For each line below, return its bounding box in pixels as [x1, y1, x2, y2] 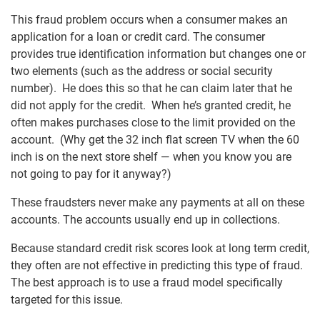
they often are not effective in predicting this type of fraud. [11, 259, 306, 272]
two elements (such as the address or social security [11, 64, 273, 78]
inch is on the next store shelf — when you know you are [11, 150, 291, 164]
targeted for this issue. [11, 293, 123, 306]
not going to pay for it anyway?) [11, 167, 171, 181]
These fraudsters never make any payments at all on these [11, 196, 304, 209]
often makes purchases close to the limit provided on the [11, 116, 295, 129]
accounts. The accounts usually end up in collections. [11, 213, 280, 226]
